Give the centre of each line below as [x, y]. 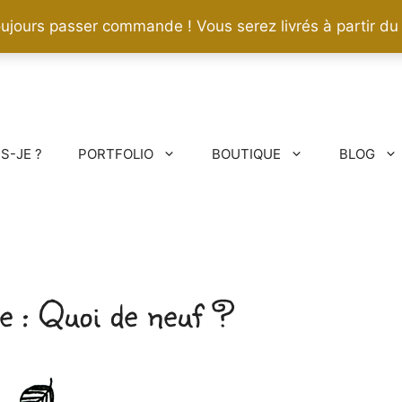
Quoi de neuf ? [136, 313]
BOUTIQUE [246, 153]
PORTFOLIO [116, 153]
